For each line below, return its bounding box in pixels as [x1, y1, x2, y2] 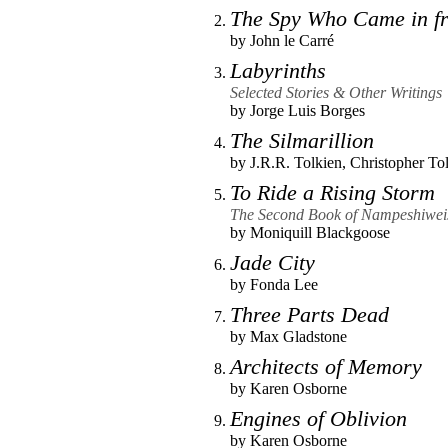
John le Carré [250, 31, 334, 49]
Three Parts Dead [230, 301, 389, 327]
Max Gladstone [250, 327, 347, 345]
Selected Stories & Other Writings [230, 83, 442, 101]
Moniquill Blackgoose [250, 223, 390, 241]
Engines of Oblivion [230, 405, 407, 431]
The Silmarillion [230, 127, 374, 153]
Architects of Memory [230, 353, 422, 379]
